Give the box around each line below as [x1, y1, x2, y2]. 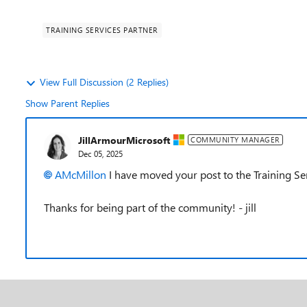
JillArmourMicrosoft [78, 133, 170, 147]
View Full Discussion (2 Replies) [40, 75, 169, 88]
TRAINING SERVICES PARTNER [46, 25, 158, 35]
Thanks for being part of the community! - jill [44, 200, 256, 214]
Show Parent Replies [25, 97, 110, 110]
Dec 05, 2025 [78, 147, 123, 159]
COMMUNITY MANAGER [191, 134, 280, 145]
